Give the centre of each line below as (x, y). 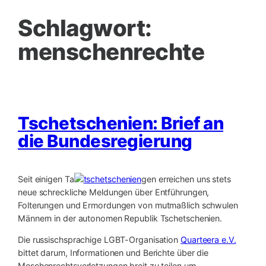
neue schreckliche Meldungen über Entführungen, (114, 192)
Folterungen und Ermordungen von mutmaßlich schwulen (128, 205)
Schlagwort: (85, 28)
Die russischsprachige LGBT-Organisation (99, 240)
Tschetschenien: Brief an (121, 123)
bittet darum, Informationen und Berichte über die (113, 253)
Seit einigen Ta (46, 179)
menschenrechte (111, 51)
